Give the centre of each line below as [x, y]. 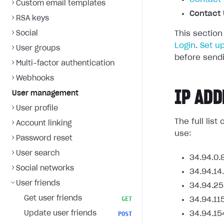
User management [45, 93]
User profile [37, 108]
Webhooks [35, 78]
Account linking [44, 123]
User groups [38, 48]
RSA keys [32, 18]
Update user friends [60, 213]
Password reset [44, 138]
